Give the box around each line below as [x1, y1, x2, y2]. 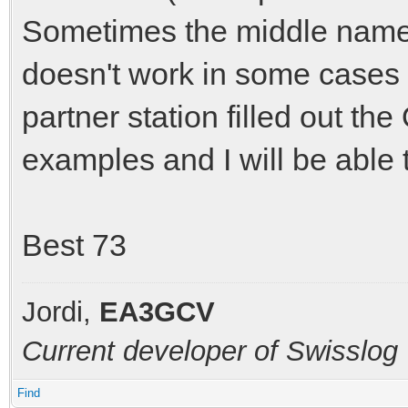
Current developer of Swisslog [22, 334, 398, 367]
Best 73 [22, 227, 127, 262]
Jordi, [22, 295, 99, 328]
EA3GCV [99, 295, 215, 328]
